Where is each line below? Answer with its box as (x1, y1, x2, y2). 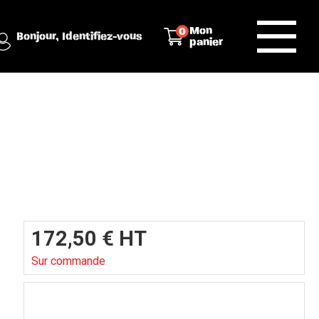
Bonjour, (16, 31, 62, 42)
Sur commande (31, 254, 105, 268)
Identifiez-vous (61, 31, 142, 42)
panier (189, 36, 223, 48)
